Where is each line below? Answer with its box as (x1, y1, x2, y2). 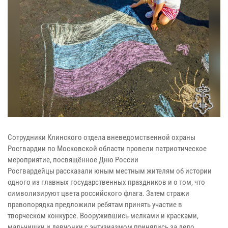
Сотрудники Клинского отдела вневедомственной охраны (8, 132, 195, 142)
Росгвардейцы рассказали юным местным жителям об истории (8, 166, 212, 176)
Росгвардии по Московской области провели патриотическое (8, 144, 207, 153)
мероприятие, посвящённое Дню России (8, 155, 138, 164)
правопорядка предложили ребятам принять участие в (8, 199, 182, 209)
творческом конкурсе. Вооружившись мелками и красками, (8, 211, 198, 220)
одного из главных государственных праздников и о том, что (8, 177, 205, 187)
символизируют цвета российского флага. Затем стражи (8, 188, 189, 198)
